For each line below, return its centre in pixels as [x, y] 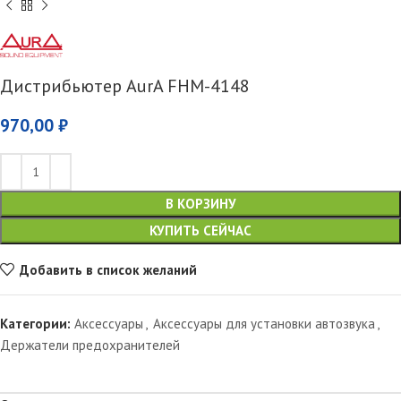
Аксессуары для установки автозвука [264, 324]
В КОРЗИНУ [200, 204]
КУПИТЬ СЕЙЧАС [200, 231]
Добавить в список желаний [108, 269]
